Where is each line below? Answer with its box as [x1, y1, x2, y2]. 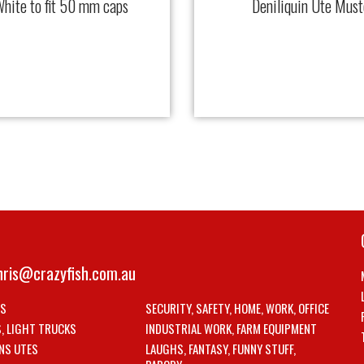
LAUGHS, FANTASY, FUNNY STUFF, [145, 340, 296, 358]
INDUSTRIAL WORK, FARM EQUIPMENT [145, 319, 317, 338]
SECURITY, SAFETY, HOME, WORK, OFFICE [145, 299, 329, 318]
